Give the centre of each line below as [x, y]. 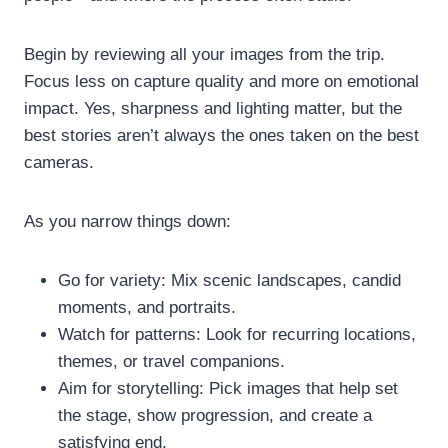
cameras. [59, 162]
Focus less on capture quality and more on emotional [221, 81]
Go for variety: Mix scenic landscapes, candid [229, 280]
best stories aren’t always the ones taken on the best [221, 135]
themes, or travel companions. [171, 361]
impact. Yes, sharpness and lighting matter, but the [213, 108]
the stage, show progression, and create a [215, 415]
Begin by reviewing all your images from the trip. [204, 54]
